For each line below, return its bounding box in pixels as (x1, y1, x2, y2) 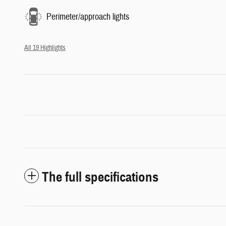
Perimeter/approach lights (46, 11, 129, 23)
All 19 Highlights (24, 43, 66, 52)
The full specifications (42, 168, 158, 186)
